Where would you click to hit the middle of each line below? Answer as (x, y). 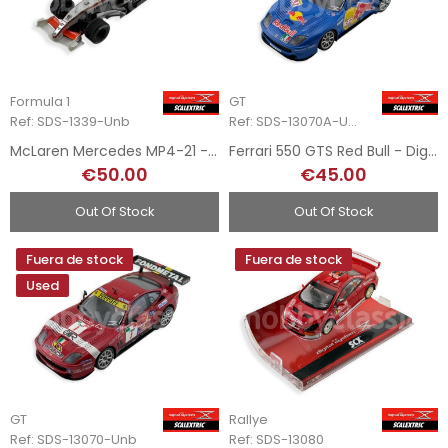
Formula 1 (40, 102)
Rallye (248, 419)
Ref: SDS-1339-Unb (70, 122)
